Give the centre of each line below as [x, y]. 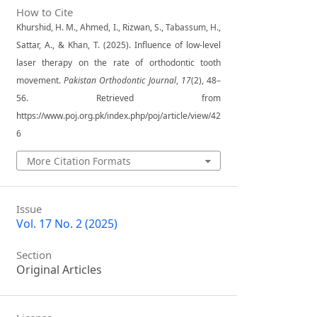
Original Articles [59, 270]
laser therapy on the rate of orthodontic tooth [119, 62]
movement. [40, 80]
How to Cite [45, 12]
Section [34, 255]
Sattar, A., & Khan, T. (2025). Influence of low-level [119, 45]
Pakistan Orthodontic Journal [120, 80]
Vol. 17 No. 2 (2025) [67, 224]
